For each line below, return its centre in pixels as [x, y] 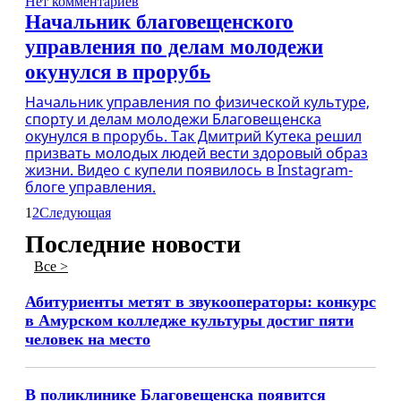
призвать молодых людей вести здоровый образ [196, 153]
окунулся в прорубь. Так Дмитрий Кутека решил [193, 136]
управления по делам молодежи [174, 47]
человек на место [88, 339]
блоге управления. [90, 187]
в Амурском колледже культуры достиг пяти [189, 320]
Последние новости [133, 244]
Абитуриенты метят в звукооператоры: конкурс [200, 302]
